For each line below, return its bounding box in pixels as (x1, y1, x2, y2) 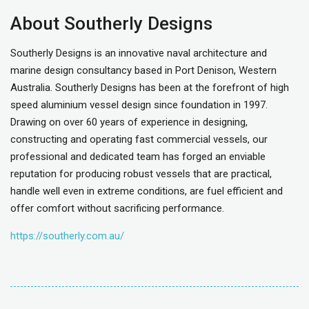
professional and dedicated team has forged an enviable (10, 150, 266, 163)
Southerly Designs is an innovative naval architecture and (10, 46, 267, 59)
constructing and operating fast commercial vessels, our (10, 132, 268, 146)
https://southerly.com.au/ (10, 229, 124, 242)
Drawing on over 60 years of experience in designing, (10, 115, 248, 128)
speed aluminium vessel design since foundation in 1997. (10, 98, 268, 111)
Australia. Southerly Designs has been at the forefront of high (10, 81, 289, 94)
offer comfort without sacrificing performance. (10, 201, 224, 215)
